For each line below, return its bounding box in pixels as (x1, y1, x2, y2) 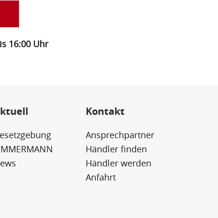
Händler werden (86, 157, 151, 169)
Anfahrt (86, 171, 116, 183)
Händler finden (86, 143, 147, 155)
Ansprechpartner (86, 128, 154, 141)
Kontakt (86, 104, 125, 118)
